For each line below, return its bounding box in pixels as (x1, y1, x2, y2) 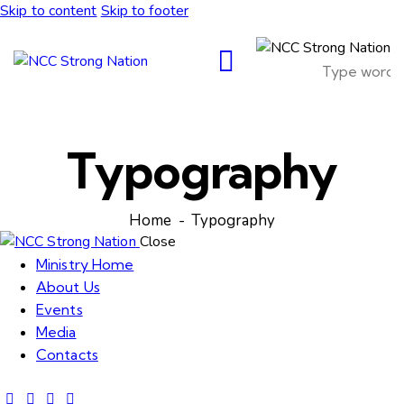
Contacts (36, 345, 98, 364)
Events (36, 300, 83, 319)
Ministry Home (36, 255, 134, 274)
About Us (36, 278, 100, 297)
